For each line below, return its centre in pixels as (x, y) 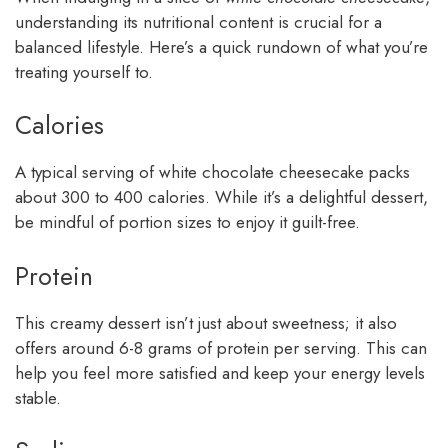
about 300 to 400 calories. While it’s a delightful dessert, (221, 197)
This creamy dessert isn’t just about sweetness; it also (206, 322)
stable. (38, 397)
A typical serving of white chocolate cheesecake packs (212, 172)
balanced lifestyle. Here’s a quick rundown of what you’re (221, 46)
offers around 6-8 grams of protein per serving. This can (221, 347)
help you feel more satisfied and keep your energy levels (220, 372)
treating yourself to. (84, 71)
